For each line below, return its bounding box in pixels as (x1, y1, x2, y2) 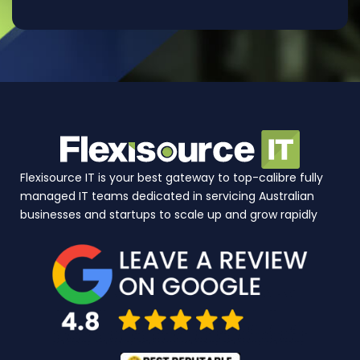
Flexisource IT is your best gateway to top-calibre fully (20, 170, 323, 186)
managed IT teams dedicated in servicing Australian (20, 188, 314, 205)
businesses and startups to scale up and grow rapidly (20, 207, 317, 223)
